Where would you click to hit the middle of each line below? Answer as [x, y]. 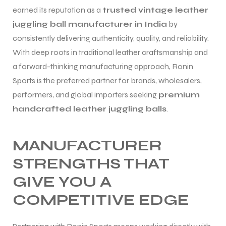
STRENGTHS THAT [91, 163]
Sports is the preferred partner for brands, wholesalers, [107, 80]
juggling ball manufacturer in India [90, 24]
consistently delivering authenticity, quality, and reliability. [111, 38]
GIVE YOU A [62, 181]
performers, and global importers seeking [86, 94]
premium [179, 94]
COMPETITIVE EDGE [101, 200]
